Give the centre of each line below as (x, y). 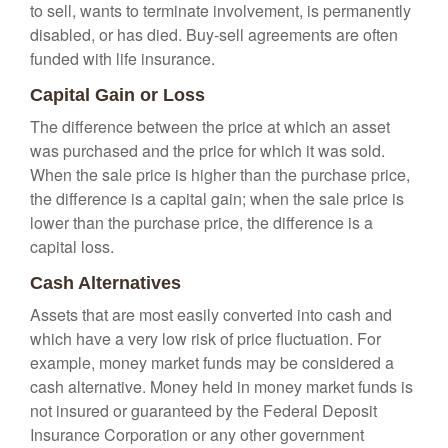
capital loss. (72, 246)
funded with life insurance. (122, 58)
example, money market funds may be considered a (212, 362)
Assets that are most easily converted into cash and (211, 314)
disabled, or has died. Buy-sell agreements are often (214, 34)
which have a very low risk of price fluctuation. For (205, 338)
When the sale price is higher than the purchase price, (220, 174)
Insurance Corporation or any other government (197, 434)
